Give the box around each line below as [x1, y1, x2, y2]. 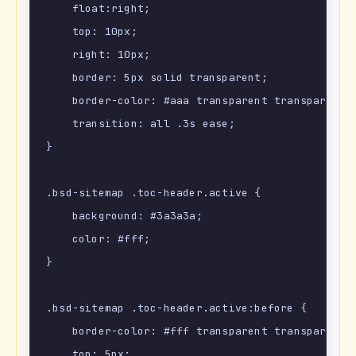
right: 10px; [46, 48, 151, 62]
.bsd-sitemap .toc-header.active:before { [46, 301, 307, 315]
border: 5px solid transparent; [46, 71, 268, 85]
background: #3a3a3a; [46, 209, 203, 223]
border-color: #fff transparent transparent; [46, 324, 353, 339]
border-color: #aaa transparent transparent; [46, 94, 353, 108]
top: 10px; [46, 25, 137, 39]
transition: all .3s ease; [46, 117, 235, 131]
